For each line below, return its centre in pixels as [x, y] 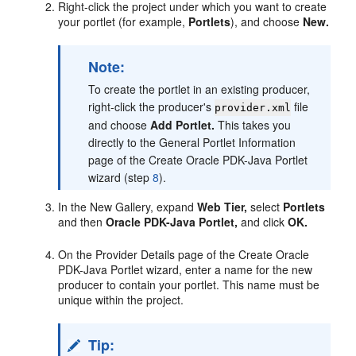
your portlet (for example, [124, 21]
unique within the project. [121, 300]
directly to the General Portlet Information [192, 142]
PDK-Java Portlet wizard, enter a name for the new [186, 269]
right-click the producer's [152, 106]
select [265, 207]
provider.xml [253, 108]
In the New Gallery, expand [128, 207]
